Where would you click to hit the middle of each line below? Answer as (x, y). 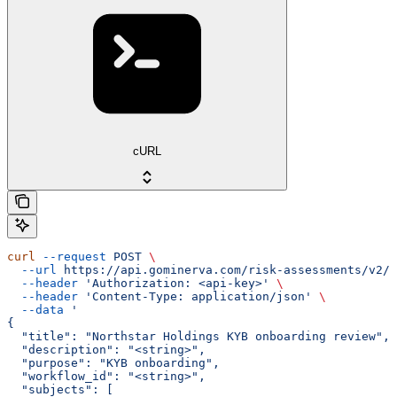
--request (71, 257)
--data (35, 310)
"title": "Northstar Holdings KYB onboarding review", (198, 337)
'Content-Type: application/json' (195, 297)
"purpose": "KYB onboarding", (113, 363)
